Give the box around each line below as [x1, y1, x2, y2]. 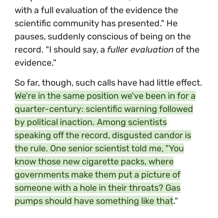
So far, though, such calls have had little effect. [15, 77, 202, 89]
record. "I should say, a [15, 44, 107, 55]
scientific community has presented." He [15, 18, 178, 29]
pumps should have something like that [15, 196, 173, 207]
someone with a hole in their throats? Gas [15, 182, 181, 194]
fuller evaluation [107, 44, 174, 55]
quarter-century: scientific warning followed [15, 104, 193, 115]
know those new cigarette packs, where [15, 156, 174, 167]
